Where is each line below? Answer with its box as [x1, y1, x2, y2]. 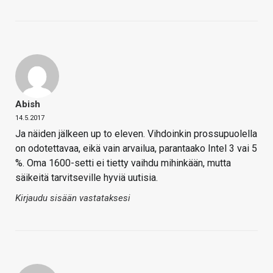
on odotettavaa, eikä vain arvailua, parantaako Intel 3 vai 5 [15, 143, 257, 155]
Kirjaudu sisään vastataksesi [15, 193, 130, 204]
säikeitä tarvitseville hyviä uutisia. [15, 172, 158, 184]
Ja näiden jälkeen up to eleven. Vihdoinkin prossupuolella [15, 128, 257, 140]
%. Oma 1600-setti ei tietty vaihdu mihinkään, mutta [15, 157, 231, 169]
